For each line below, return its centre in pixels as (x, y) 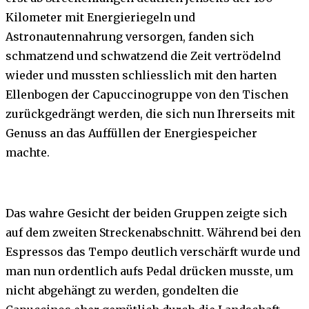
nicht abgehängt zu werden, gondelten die (122, 291)
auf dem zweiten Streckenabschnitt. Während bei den (153, 233)
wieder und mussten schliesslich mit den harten (141, 76)
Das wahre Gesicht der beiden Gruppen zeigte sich (146, 213)
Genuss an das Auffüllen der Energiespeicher (131, 133)
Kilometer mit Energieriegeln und (100, 18)
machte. (28, 153)
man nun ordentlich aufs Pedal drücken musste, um (149, 271)
